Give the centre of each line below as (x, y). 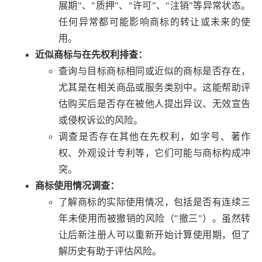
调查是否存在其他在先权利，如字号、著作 (154, 136)
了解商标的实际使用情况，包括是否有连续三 (154, 202)
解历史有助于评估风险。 (110, 251)
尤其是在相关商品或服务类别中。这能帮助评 (154, 87)
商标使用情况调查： (77, 185)
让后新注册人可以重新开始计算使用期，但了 (154, 235)
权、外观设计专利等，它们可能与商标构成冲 (154, 153)
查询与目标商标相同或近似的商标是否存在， (154, 71)
